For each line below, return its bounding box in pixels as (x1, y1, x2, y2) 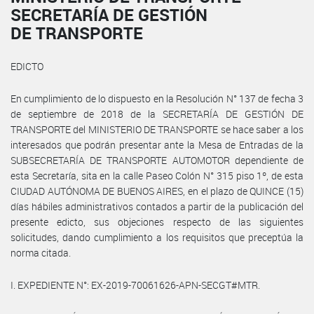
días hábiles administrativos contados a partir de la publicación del (11, 199, 303, 213)
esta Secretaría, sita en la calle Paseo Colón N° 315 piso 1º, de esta (11, 168, 303, 182)
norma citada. (11, 245, 71, 259)
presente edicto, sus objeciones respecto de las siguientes (11, 214, 303, 228)
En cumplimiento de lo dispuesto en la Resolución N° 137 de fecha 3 (11, 91, 303, 105)
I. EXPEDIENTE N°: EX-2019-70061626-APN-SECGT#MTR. (11, 278, 260, 292)
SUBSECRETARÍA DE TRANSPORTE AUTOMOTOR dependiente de (11, 153, 303, 167)
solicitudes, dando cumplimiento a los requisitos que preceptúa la (11, 230, 303, 244)
